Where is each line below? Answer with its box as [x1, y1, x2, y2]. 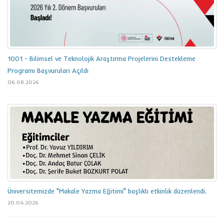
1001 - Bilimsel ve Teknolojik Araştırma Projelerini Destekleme [7, 54, 195, 62]
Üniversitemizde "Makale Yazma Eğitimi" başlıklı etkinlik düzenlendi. [7, 187, 206, 195]
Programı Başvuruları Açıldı [7, 66, 88, 74]
